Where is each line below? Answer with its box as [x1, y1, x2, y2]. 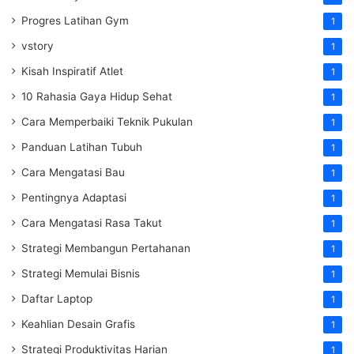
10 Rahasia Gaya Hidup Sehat [21, 90, 172, 104]
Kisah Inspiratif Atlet [21, 65, 123, 78]
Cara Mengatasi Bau [21, 166, 125, 179]
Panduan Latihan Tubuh [21, 141, 142, 154]
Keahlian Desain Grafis [21, 318, 135, 331]
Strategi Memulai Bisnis [21, 267, 140, 281]
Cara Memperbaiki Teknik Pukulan [21, 115, 193, 129]
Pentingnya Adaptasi [21, 191, 126, 205]
